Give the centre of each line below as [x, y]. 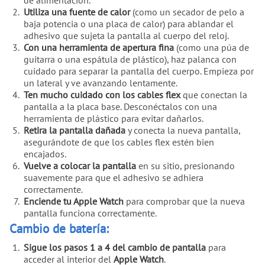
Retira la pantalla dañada [75, 130]
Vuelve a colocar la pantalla [80, 166]
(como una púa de [211, 48]
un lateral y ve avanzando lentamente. [101, 83]
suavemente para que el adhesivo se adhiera [114, 178]
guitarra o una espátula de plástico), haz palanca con [130, 59]
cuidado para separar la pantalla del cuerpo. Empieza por [139, 71]
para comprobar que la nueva [184, 201]
